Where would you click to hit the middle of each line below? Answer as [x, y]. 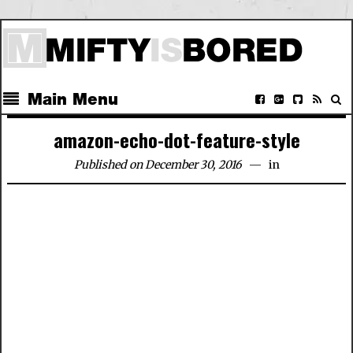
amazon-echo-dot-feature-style [176, 139]
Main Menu [73, 100]
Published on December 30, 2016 [158, 165]
